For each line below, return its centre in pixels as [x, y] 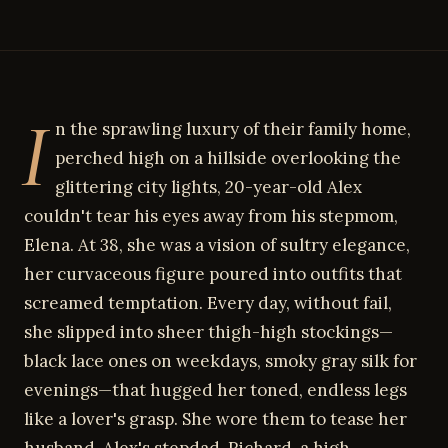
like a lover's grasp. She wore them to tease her [215, 419]
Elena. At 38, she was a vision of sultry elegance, [217, 245]
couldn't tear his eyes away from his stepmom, [211, 216]
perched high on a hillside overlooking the [227, 158]
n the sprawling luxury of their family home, [232, 129]
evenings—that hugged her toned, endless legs [215, 390]
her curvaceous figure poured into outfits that [213, 274]
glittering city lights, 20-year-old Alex [208, 187]
